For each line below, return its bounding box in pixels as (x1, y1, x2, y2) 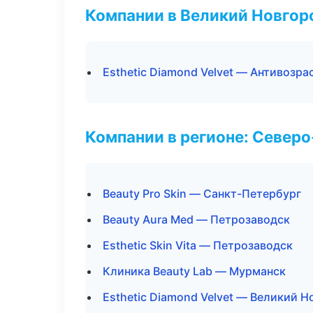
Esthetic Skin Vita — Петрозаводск (103, 238, 293, 252)
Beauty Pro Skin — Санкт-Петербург (103, 187, 301, 201)
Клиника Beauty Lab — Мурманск (103, 264, 286, 278)
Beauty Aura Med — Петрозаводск (103, 212, 290, 226)
